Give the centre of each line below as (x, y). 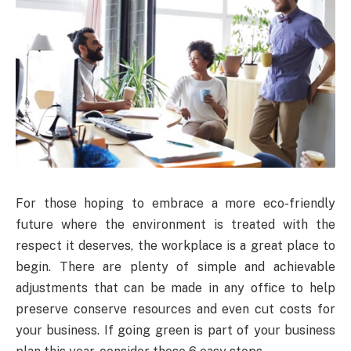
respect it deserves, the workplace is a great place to (175, 245)
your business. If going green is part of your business (175, 330)
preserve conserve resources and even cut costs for (175, 309)
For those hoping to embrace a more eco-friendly (175, 203)
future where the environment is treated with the (175, 224)
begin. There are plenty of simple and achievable (175, 266)
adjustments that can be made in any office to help (175, 288)
